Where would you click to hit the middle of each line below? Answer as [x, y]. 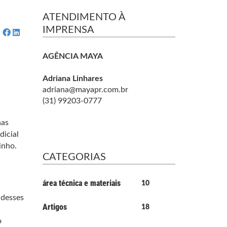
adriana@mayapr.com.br [85, 90]
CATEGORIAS [74, 157]
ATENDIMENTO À [84, 17]
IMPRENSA [68, 30]
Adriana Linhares [72, 79]
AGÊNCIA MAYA [72, 56]
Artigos [54, 207]
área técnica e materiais [81, 183]
